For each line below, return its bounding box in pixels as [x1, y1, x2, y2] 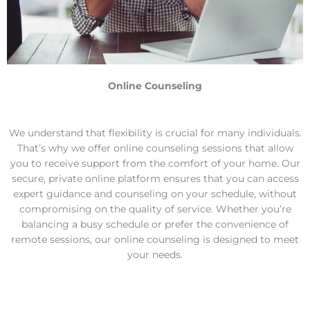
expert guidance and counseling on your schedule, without [13, 188, 297, 199]
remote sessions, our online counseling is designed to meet [11, 233, 299, 245]
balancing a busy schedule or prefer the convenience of [21, 218, 289, 230]
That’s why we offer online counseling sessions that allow [17, 142, 293, 154]
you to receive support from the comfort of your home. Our [10, 157, 300, 169]
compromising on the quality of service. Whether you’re [19, 203, 291, 215]
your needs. [127, 248, 183, 260]
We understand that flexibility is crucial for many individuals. [8, 127, 302, 138]
